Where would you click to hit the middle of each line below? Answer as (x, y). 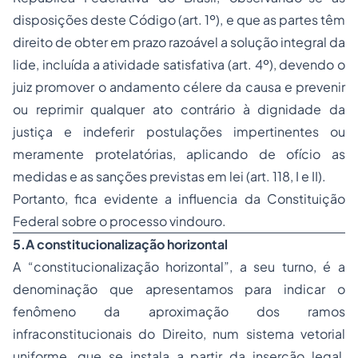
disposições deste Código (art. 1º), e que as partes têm (179, 20)
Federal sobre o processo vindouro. (119, 221)
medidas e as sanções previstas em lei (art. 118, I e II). (169, 176)
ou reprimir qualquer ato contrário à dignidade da (179, 109)
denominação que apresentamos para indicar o (179, 289)
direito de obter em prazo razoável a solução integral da (179, 42)
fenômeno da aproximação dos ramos (179, 311)
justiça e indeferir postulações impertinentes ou (179, 131)
